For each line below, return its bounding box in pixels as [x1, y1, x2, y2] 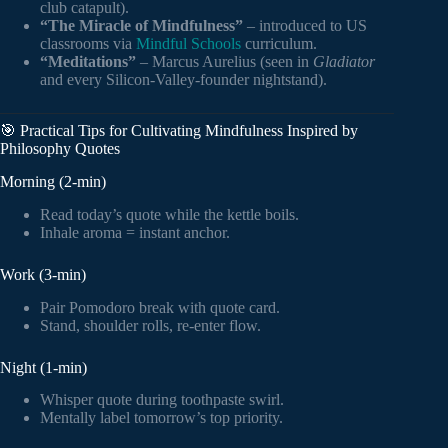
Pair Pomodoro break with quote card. [40, 298, 280, 316]
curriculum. [241, 35, 317, 53]
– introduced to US [243, 17, 367, 35]
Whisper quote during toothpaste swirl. [40, 391, 284, 409]
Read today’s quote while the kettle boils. [40, 205, 299, 223]
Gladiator [313, 53, 375, 71]
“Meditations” [40, 53, 136, 71]
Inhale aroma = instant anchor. [40, 223, 230, 241]
